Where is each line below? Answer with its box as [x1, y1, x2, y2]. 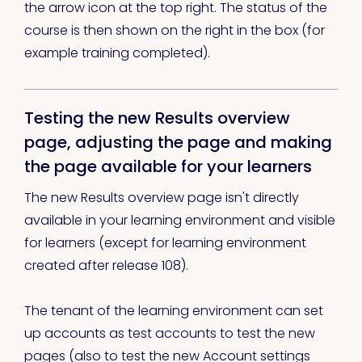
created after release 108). [24, 256, 188, 276]
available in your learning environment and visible [24, 211, 335, 230]
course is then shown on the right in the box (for [24, 21, 325, 40]
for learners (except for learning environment [24, 234, 306, 253]
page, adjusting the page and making [24, 131, 332, 154]
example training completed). [24, 44, 210, 63]
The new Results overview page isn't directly [24, 188, 299, 208]
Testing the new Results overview [24, 107, 290, 130]
